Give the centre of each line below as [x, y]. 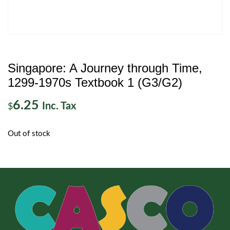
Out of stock [29, 134]
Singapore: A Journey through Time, [105, 68]
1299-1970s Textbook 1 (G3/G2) [95, 82]
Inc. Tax [59, 106]
